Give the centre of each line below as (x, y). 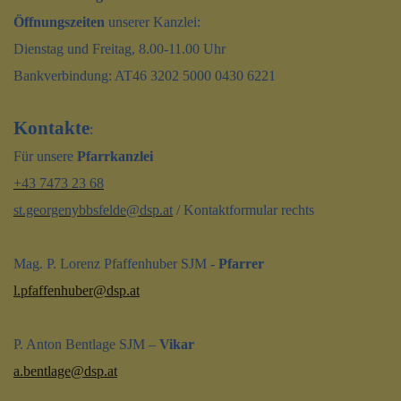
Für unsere (45, 156)
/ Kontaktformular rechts (243, 209)
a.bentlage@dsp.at (65, 371)
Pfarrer (241, 263)
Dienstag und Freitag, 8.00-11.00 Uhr (119, 48)
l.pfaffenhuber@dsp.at (77, 290)
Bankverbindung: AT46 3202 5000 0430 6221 (145, 75)
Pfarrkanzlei (115, 156)
